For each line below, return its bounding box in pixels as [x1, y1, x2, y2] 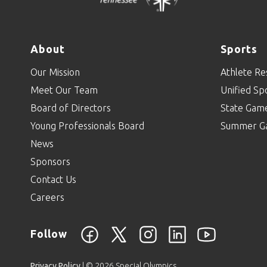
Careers [30, 191, 64, 203]
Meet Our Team [30, 84, 98, 95]
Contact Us [30, 173, 76, 185]
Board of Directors [30, 102, 111, 113]
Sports [220, 42, 257, 55]
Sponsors [30, 156, 70, 167]
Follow [30, 227, 67, 240]
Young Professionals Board [30, 120, 144, 131]
